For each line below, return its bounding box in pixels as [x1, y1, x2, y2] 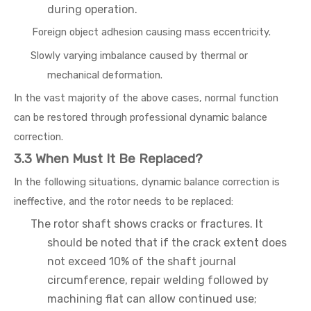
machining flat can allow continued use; [47, 292, 257, 305]
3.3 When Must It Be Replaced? [14, 151, 203, 167]
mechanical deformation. [47, 69, 162, 81]
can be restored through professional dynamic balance [14, 111, 267, 124]
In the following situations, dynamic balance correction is [14, 176, 280, 188]
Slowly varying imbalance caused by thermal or [31, 49, 248, 62]
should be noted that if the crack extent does [47, 236, 287, 249]
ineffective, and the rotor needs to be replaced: [14, 195, 233, 208]
